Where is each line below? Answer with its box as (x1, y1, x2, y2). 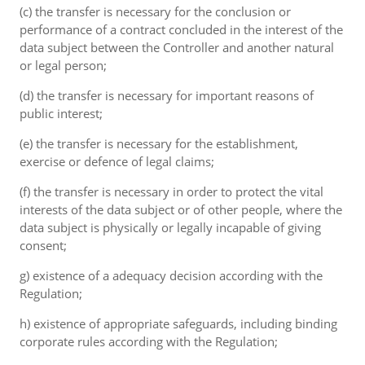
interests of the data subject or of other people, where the (20, 201, 342, 218)
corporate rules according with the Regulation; (20, 333, 278, 350)
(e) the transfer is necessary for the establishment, (20, 135, 298, 152)
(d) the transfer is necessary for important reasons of (20, 87, 314, 103)
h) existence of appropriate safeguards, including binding (20, 315, 337, 332)
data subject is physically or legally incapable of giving (20, 219, 321, 235)
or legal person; (20, 57, 107, 73)
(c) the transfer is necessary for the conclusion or (20, 3, 291, 20)
